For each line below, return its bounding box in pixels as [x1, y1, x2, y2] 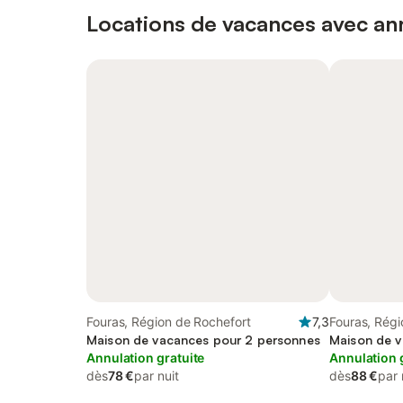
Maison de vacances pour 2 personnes [86, 332, 320, 347]
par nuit [134, 368, 179, 383]
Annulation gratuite [86, 350, 205, 365]
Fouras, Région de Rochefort [86, 314, 251, 329]
